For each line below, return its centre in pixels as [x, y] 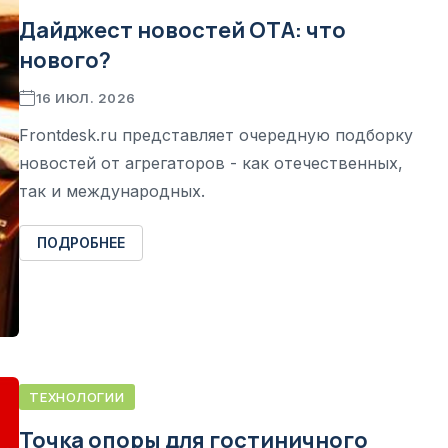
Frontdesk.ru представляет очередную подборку [216, 134]
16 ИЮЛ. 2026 [85, 97]
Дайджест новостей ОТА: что [182, 29]
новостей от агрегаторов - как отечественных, [211, 162]
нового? [65, 59]
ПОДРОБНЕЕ [81, 242]
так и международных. [112, 190]
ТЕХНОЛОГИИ [77, 396]
